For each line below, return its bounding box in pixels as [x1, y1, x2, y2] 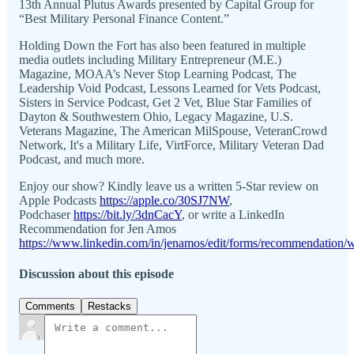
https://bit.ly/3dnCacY [73, 207, 182, 221]
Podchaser [19, 207, 73, 221]
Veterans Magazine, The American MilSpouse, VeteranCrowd [19, 123, 327, 137]
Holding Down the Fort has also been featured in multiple [19, 38, 306, 52]
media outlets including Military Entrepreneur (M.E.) [19, 52, 281, 66]
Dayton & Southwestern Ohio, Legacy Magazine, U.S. [19, 109, 293, 123]
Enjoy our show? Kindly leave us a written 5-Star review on [19, 179, 318, 193]
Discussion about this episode [19, 267, 174, 281]
